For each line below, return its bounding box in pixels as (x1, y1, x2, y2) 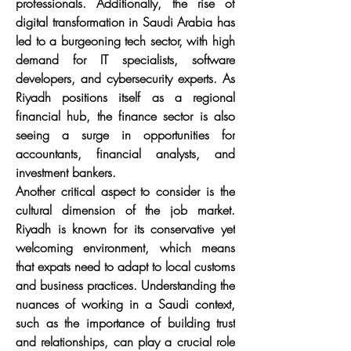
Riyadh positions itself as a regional (16, 89, 235, 106)
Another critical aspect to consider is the (16, 183, 235, 200)
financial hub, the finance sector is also (16, 107, 235, 125)
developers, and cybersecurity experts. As (16, 70, 235, 87)
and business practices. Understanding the (16, 277, 235, 294)
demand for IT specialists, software (16, 51, 235, 68)
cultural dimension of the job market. (16, 201, 235, 219)
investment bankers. (16, 164, 116, 181)
